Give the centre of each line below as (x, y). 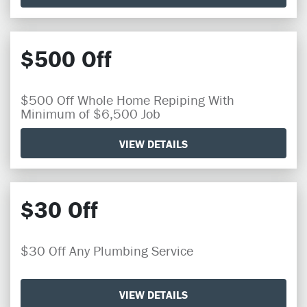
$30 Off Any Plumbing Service (107, 250)
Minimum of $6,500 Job (90, 113)
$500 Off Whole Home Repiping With (127, 100)
